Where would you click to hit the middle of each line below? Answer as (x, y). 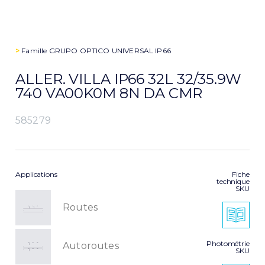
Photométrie (228, 244)
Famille (34, 51)
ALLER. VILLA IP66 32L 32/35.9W (128, 79)
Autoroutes (91, 245)
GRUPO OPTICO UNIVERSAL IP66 (110, 51)
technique (233, 182)
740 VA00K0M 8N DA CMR (109, 93)
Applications (36, 174)
